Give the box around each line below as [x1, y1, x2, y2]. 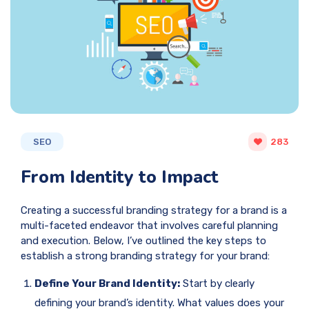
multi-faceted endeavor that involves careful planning [21, 219, 278, 232]
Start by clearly [180, 277, 255, 290]
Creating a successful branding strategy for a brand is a [21, 204, 287, 217]
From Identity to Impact [21, 165, 219, 190]
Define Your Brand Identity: [34, 277, 180, 290]
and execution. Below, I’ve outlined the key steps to [21, 235, 266, 248]
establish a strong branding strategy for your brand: [21, 250, 270, 263]
